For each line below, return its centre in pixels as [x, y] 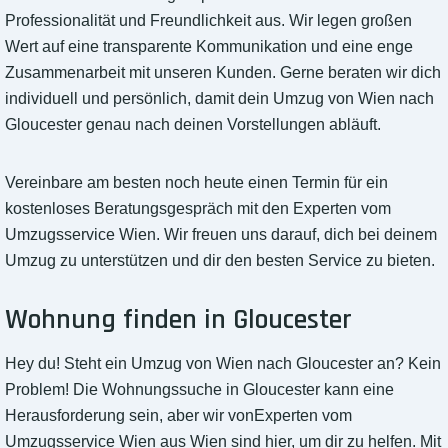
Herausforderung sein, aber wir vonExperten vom [178, 416]
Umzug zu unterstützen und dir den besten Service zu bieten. [220, 261]
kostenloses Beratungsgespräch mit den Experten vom [198, 209]
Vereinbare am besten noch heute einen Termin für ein [196, 183]
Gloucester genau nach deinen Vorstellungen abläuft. [193, 125]
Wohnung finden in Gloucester [178, 320]
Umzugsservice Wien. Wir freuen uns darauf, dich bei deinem [221, 235]
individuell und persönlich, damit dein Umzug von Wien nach [219, 99]
